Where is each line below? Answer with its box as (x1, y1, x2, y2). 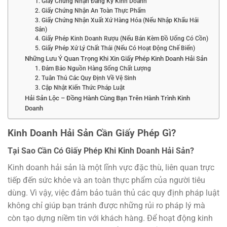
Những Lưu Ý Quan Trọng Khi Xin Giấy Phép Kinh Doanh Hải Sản (24, 54, 207, 62)
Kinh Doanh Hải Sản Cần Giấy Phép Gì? (8, 127, 176, 139)
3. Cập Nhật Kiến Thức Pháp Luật (35, 84, 125, 91)
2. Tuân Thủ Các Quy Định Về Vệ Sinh (35, 74, 137, 82)
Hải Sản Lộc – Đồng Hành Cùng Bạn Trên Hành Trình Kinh (24, 94, 190, 102)
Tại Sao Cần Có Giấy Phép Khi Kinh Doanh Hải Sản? (8, 145, 194, 156)
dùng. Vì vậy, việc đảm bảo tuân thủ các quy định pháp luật (8, 187, 219, 198)
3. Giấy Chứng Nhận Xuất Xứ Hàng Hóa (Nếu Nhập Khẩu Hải (35, 16, 199, 24)
